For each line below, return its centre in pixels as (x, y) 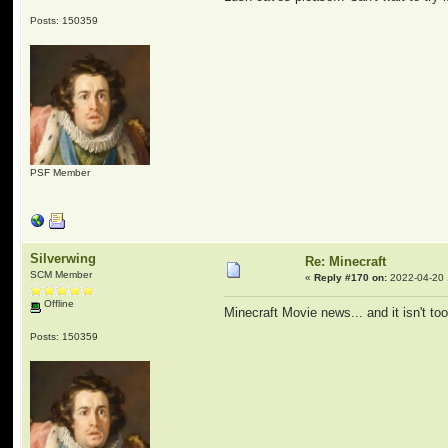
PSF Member (60, 172)
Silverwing (63, 258)
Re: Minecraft (346, 261)
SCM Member (61, 274)
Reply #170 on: (351, 277)
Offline (58, 303)
